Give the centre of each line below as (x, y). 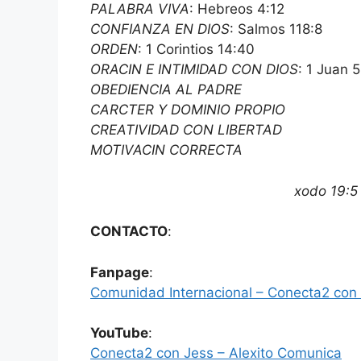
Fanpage (120, 272)
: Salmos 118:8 (276, 29)
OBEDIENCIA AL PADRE (166, 90)
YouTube (119, 333)
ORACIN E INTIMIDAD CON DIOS (194, 70)
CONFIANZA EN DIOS (160, 29)
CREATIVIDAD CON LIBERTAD (186, 130)
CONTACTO (129, 232)
